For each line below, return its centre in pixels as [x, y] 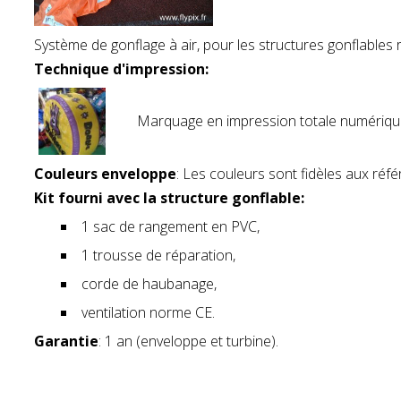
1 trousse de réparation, [158, 255]
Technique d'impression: [121, 68]
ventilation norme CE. [148, 312]
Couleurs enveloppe [105, 173]
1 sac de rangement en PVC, [171, 226]
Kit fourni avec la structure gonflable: [169, 197]
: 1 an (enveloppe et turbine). [188, 341]
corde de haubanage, [149, 283]
